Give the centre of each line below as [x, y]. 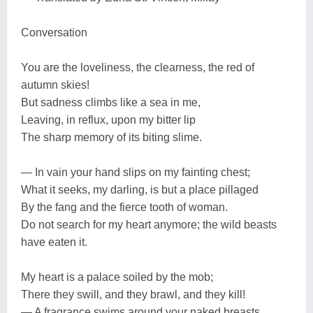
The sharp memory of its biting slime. [111, 137]
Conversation [54, 32]
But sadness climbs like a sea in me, [111, 102]
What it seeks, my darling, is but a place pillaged [140, 189]
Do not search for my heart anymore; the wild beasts [149, 224]
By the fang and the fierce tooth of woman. [124, 207]
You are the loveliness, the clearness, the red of [138, 67]
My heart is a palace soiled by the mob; [117, 277]
